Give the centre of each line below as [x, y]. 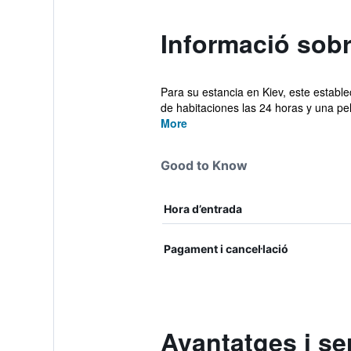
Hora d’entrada [203, 209]
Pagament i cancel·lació [226, 249]
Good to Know [204, 165]
